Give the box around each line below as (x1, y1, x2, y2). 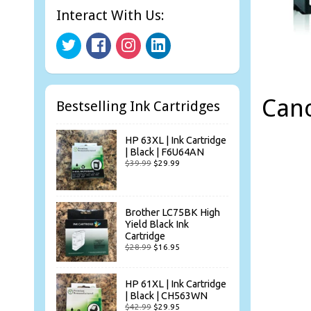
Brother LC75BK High (125, 206, 220, 218)
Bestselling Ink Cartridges (56, 97, 220, 115)
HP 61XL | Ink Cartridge (125, 278, 226, 290)
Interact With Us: (56, 6, 165, 24)
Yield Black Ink (125, 218, 189, 230)
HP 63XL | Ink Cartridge (125, 135, 226, 146)
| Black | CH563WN (125, 290, 208, 302)
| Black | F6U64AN (125, 146, 204, 158)
